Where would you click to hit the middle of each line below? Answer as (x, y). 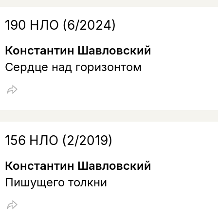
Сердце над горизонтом (73, 67)
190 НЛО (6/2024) (60, 25)
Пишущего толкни (56, 182)
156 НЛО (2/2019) (59, 140)
